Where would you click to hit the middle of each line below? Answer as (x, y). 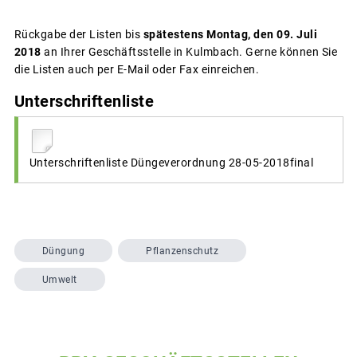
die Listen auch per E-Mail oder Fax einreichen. (136, 69)
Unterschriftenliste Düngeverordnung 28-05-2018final (171, 163)
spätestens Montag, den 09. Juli (230, 34)
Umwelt (59, 279)
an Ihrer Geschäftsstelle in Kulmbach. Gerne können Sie (189, 51)
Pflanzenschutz (182, 251)
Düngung (63, 251)
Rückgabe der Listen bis (78, 34)
